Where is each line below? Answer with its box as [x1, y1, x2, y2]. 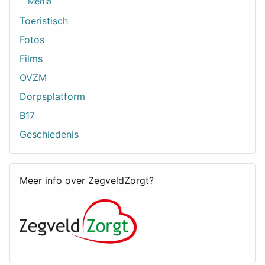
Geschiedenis [20, 128, 79, 141]
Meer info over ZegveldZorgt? [20, 174, 154, 187]
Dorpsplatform [20, 91, 85, 103]
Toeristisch [20, 15, 68, 27]
